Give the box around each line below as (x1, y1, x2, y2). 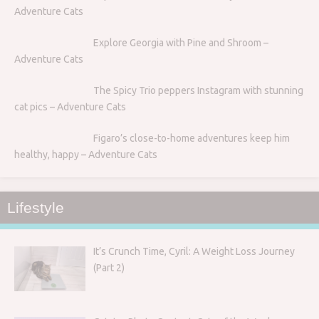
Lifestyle (7, 199, 64, 216)
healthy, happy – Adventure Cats (14, 148, 157, 160)
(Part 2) (93, 261, 125, 273)
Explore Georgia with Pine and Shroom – (93, 36, 268, 48)
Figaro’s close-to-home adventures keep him (93, 132, 290, 144)
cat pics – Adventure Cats (14, 100, 126, 113)
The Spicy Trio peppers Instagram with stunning (93, 84, 303, 96)
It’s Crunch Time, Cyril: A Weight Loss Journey (93, 245, 295, 257)
